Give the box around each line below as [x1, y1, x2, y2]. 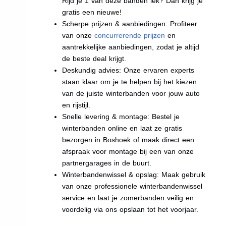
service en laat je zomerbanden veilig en [62, 193, 194, 202]
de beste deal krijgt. [62, 54, 127, 63]
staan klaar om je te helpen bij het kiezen [62, 77, 197, 86]
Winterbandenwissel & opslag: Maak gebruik [62, 170, 206, 179]
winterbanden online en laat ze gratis [62, 124, 183, 132]
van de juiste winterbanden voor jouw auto [62, 89, 200, 97]
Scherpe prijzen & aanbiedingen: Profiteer [62, 19, 198, 28]
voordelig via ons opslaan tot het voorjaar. [62, 205, 199, 213]
